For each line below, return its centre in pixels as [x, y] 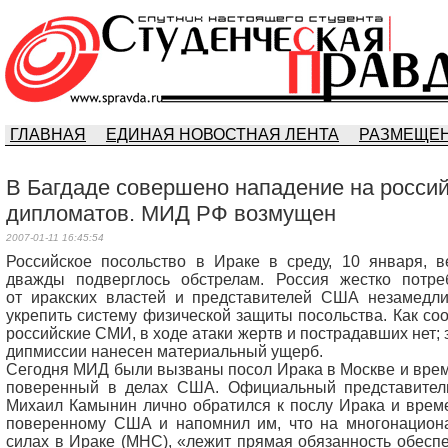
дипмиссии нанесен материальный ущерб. [164, 351]
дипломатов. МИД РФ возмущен [171, 213]
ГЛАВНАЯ [48, 134]
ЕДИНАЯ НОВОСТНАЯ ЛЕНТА [222, 134]
